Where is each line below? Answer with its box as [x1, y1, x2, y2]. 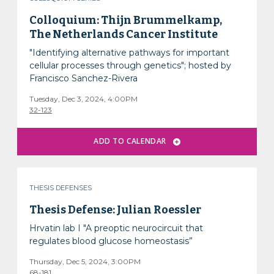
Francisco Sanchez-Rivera [29, 73, 138, 84]
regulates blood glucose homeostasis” [29, 235, 193, 246]
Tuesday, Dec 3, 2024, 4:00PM [29, 94, 138, 103]
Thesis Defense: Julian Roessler [29, 202, 202, 217]
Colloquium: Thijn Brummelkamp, [29, 13, 223, 27]
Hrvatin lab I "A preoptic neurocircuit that [29, 222, 204, 234]
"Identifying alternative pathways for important [29, 47, 230, 58]
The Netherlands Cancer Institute [29, 28, 218, 41]
